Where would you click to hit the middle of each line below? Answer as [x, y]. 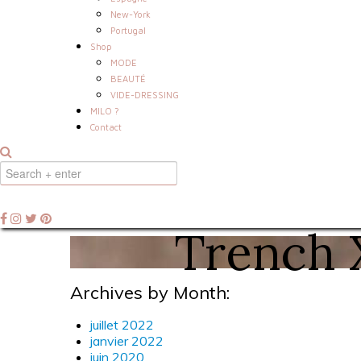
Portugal [128, 30]
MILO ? [105, 110]
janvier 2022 [127, 340]
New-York [131, 14]
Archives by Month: [150, 292]
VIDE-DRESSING [145, 94]
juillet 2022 [122, 324]
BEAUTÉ [128, 78]
